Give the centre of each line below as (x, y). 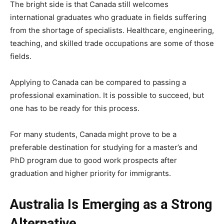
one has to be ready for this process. (75, 108)
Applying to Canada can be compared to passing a (98, 82)
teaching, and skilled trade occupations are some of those (112, 43)
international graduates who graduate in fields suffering (108, 17)
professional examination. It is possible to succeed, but (107, 95)
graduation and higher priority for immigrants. (90, 173)
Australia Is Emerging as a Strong (111, 204)
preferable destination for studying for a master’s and (104, 147)
